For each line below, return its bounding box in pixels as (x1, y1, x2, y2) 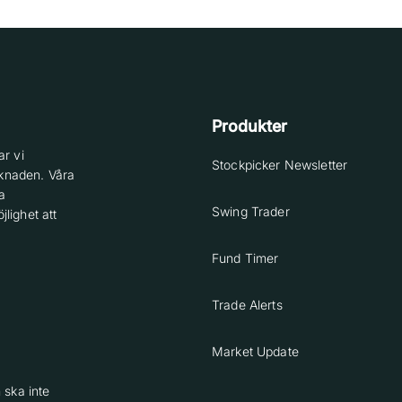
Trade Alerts (212, 297, 283, 312)
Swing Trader (212, 204, 290, 219)
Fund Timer (212, 250, 279, 266)
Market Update (212, 344, 299, 359)
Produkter (212, 117, 287, 135)
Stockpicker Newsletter (212, 157, 348, 172)
